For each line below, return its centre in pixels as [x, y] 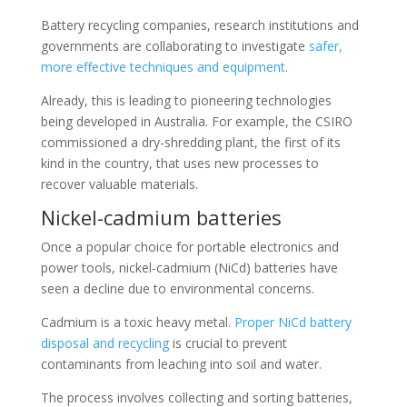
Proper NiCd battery [293, 322]
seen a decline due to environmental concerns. [179, 288]
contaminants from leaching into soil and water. [181, 364]
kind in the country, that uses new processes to [179, 163]
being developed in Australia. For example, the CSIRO [196, 121]
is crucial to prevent [228, 343]
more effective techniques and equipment [163, 67]
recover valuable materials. [119, 184]
